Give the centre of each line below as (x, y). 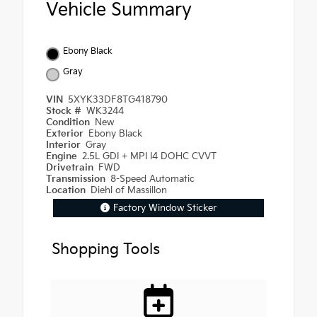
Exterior (66, 134)
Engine (63, 157)
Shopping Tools (106, 250)
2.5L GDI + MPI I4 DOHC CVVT (150, 157)
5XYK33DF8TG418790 (118, 100)
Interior (65, 145)
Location (67, 191)
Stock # (65, 111)
